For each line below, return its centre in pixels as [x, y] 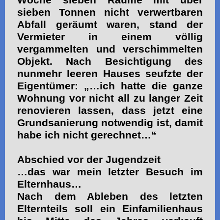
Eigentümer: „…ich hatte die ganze [110, 86]
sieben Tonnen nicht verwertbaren [110, 12]
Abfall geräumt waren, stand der [110, 24]
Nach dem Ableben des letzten [110, 196]
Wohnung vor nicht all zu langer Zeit [110, 98]
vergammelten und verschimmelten [110, 49]
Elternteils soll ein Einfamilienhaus [110, 208]
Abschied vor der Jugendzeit [89, 159]
